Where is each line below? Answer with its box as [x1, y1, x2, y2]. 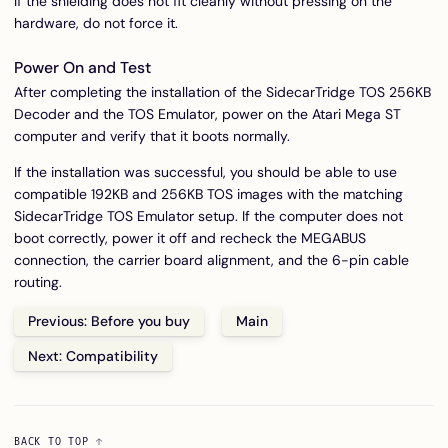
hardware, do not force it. [14, 14, 178, 33]
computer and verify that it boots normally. [14, 126, 290, 145]
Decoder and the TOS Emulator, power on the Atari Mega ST [14, 104, 401, 123]
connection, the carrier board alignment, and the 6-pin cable [14, 250, 409, 269]
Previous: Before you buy [28, 311, 190, 330]
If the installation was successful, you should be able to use [14, 162, 397, 181]
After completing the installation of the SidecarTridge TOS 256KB [14, 82, 431, 101]
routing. [14, 272, 62, 291]
